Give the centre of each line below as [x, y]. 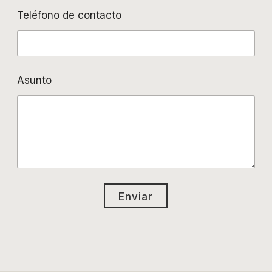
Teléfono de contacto [70, 15]
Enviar [136, 196]
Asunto [35, 80]
